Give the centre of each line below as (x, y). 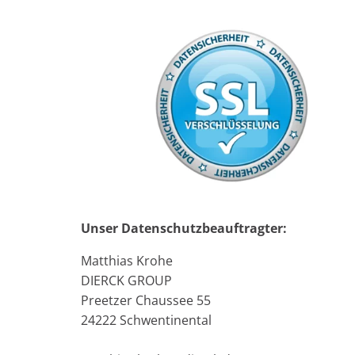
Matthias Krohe (127, 260)
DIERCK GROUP (126, 280)
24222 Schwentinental (146, 320)
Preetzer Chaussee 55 (146, 300)
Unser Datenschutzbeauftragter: (184, 228)
